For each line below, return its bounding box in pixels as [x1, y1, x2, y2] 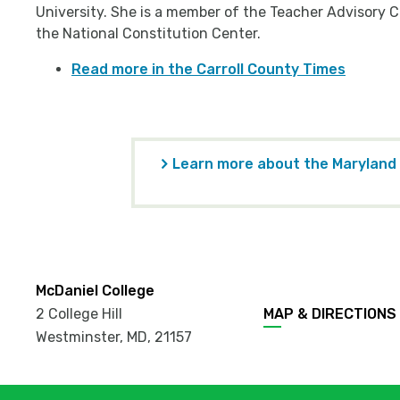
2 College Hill [36, 305, 122, 323]
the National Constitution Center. [36, 25, 264, 43]
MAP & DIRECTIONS [263, 305, 396, 323]
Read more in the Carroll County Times [71, 61, 346, 79]
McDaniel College [36, 282, 154, 300]
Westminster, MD [36, 329, 147, 346]
